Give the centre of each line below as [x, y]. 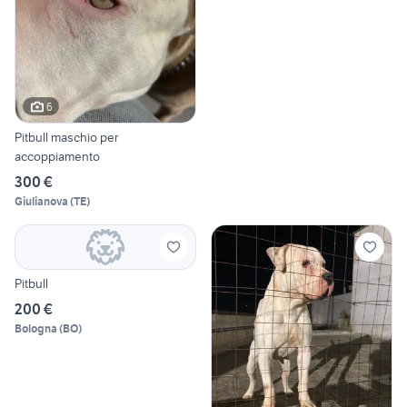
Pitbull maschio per [66, 138]
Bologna [36, 329]
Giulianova [41, 202]
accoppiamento [57, 157]
